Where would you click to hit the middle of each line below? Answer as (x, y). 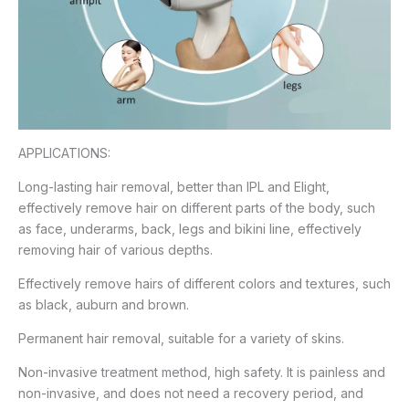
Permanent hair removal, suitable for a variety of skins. (181, 338)
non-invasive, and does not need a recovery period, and (191, 393)
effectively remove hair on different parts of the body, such (197, 207)
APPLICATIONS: (64, 152)
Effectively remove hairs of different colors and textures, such (204, 283)
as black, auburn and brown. (104, 304)
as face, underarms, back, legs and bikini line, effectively (190, 228)
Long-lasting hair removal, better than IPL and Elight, (174, 186)
